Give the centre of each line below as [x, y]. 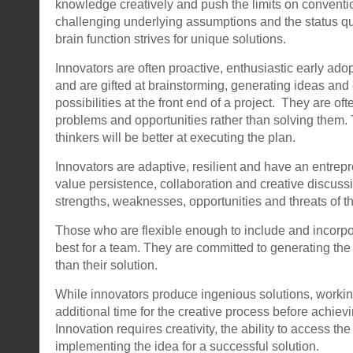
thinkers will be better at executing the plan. [175, 137]
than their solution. [106, 265]
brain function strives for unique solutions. [171, 39]
